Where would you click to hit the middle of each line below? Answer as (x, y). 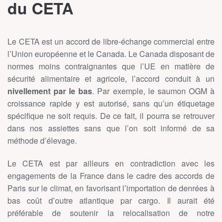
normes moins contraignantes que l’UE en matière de (111, 66)
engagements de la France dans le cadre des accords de (111, 175)
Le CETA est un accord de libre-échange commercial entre (111, 41)
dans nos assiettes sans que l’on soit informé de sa (111, 128)
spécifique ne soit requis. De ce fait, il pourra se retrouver (111, 115)
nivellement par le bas (50, 91)
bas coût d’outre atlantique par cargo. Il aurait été (111, 200)
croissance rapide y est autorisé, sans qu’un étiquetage (111, 103)
